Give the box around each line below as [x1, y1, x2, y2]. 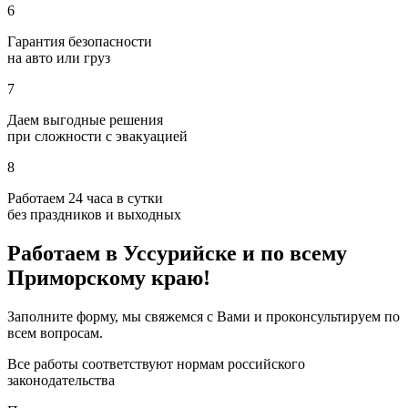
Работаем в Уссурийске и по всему [7, 241, 347, 266]
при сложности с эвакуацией [7, 128, 188, 145]
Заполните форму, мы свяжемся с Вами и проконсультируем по [7, 309, 400, 325]
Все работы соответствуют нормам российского [7, 356, 305, 372]
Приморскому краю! [7, 266, 210, 291]
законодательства [7, 372, 115, 389]
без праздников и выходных [7, 207, 181, 223]
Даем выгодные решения [7, 112, 163, 128]
